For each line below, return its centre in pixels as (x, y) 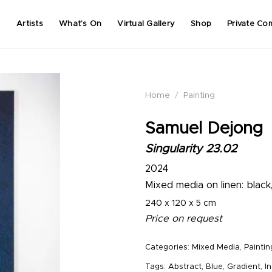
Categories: (168, 248)
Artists (30, 24)
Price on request (184, 219)
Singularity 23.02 (191, 149)
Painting (199, 95)
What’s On (80, 24)
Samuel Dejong (204, 128)
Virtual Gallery (146, 24)
